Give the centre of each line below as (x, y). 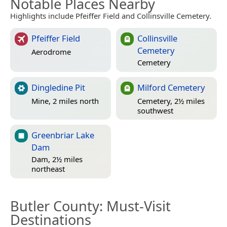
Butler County (55, 206)
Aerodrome (51, 51)
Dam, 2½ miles (57, 159)
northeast (48, 169)
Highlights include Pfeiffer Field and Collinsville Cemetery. (111, 16)
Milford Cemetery (171, 88)
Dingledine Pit (58, 88)
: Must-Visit (135, 206)
